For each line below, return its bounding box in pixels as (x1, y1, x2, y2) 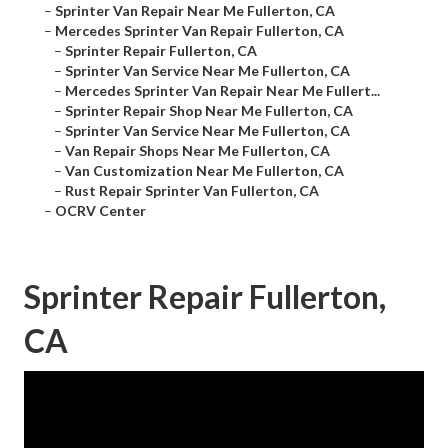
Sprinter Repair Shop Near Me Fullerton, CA (65, 102, 353, 120)
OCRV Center (55, 202, 146, 220)
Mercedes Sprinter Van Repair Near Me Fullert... (65, 82, 380, 100)
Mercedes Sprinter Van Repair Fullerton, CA (55, 22, 344, 40)
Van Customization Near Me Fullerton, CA (65, 162, 344, 180)
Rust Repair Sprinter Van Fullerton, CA (65, 182, 319, 200)
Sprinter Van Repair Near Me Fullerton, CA (55, 2, 335, 20)
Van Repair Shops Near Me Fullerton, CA (65, 142, 330, 160)
